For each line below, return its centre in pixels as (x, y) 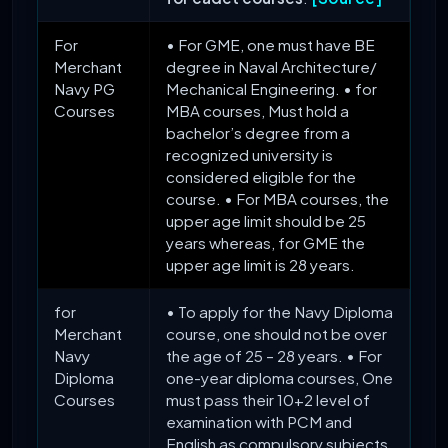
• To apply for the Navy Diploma (279, 312)
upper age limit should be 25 (266, 221)
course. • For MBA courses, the (277, 199)
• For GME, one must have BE (270, 45)
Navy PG (84, 89)
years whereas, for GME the (265, 243)
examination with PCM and (259, 422)
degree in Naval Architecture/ (271, 67)
